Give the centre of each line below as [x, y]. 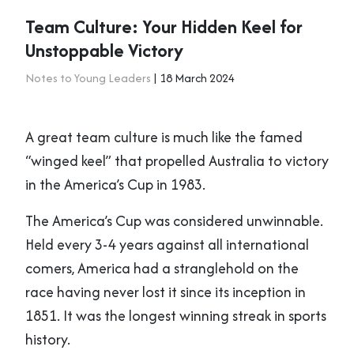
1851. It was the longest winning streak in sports [176, 316]
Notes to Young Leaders [88, 78]
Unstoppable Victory [104, 51]
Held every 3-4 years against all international [167, 245]
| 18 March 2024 [193, 78]
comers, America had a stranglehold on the [162, 269]
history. [48, 340]
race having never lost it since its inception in [166, 292]
